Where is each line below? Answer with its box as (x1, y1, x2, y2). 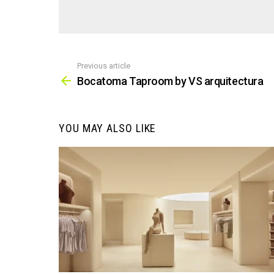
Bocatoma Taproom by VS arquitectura (77, 75, 264, 88)
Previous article (77, 61, 130, 70)
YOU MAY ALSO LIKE (59, 122, 157, 135)
